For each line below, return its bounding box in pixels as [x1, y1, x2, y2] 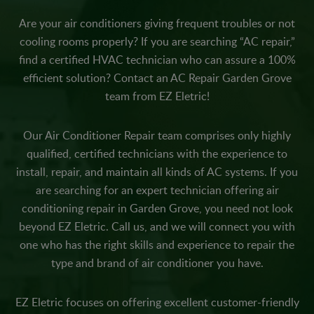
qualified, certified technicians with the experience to [27, 146, 287, 161]
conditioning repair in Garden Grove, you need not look [21, 200, 293, 216]
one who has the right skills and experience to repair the [20, 237, 294, 252]
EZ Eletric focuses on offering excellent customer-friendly [15, 294, 299, 310]
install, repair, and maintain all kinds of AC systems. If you [16, 164, 298, 179]
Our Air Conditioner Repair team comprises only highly [23, 128, 291, 143]
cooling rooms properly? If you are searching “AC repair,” [19, 34, 295, 49]
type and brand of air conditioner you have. [50, 255, 264, 271]
